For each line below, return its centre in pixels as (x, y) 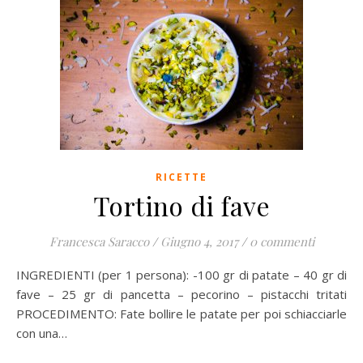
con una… (42, 333)
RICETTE (181, 177)
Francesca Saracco (99, 241)
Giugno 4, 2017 (199, 241)
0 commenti (282, 241)
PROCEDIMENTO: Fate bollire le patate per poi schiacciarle (181, 314)
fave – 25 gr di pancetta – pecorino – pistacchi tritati (181, 294)
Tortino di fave (181, 205)
